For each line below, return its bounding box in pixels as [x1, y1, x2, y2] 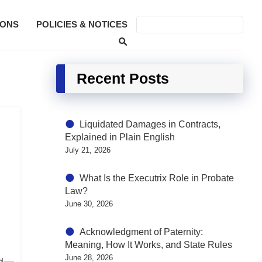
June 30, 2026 [65, 199, 113, 208]
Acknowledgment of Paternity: [80, 227, 203, 237]
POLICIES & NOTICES [36, 19, 127, 29]
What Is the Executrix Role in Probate [80, 173, 234, 183]
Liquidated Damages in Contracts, [80, 119, 220, 129]
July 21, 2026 [65, 146, 111, 154]
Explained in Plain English [65, 132, 175, 142]
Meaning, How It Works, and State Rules [65, 240, 232, 250]
